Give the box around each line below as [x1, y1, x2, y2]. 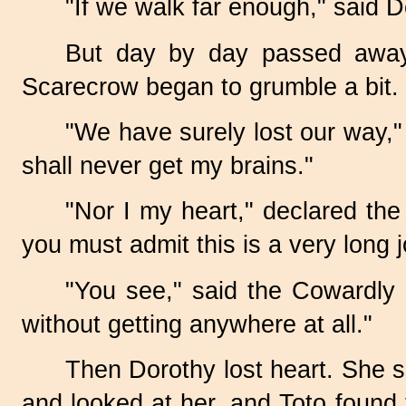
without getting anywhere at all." [22, 310, 372, 338]
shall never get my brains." [22, 152, 314, 180]
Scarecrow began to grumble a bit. [22, 72, 399, 101]
